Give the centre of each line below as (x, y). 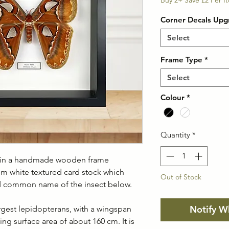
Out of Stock (181, 177)
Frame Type (181, 60)
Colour (173, 98)
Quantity (175, 135)
